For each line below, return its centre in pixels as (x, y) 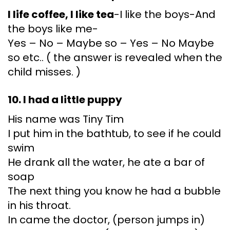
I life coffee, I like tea (61, 15)
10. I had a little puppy (65, 100)
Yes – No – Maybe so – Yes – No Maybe (111, 43)
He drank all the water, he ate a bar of (106, 162)
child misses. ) (44, 72)
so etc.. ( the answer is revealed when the (115, 58)
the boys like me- (53, 29)
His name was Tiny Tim (66, 119)
